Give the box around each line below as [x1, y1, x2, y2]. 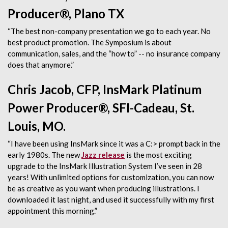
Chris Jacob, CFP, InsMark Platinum [8, 82, 202, 97]
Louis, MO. [8, 119, 66, 133]
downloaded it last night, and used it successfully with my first [8, 195, 214, 204]
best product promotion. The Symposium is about [8, 38, 172, 47]
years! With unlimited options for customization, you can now [8, 173, 214, 182]
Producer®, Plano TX [8, 6, 124, 21]
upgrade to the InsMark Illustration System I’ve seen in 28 [8, 161, 202, 170]
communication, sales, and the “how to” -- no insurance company [8, 49, 220, 58]
